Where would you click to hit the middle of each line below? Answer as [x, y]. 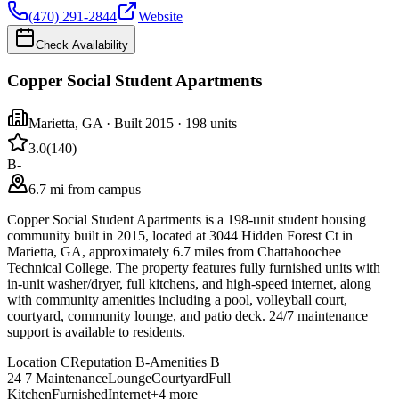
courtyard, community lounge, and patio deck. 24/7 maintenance [187, 316]
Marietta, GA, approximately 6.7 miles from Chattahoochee [174, 252]
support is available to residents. [96, 332]
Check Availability [82, 45]
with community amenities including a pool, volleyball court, [177, 300]
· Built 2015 [138, 124]
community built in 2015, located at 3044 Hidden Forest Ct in [180, 236]
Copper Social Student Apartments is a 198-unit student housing [187, 220]
